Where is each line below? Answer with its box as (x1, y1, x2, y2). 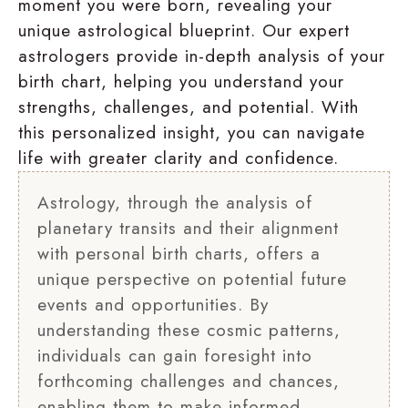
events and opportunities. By (37, 291, 269, 317)
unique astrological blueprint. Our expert (18, 17, 350, 43)
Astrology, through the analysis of (37, 189, 312, 215)
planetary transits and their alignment (37, 215, 339, 240)
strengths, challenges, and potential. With (18, 94, 359, 119)
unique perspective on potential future (37, 266, 347, 291)
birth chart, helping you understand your (18, 68, 344, 94)
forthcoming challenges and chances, (37, 368, 340, 393)
